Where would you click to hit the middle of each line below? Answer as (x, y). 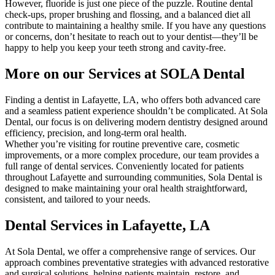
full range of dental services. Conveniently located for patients (124, 166)
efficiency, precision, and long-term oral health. (96, 133)
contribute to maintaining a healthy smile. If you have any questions (135, 26)
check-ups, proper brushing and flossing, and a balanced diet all (128, 15)
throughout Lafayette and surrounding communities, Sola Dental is (134, 177)
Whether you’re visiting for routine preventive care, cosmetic (122, 144)
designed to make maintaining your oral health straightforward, (126, 188)
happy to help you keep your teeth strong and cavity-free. (115, 48)
